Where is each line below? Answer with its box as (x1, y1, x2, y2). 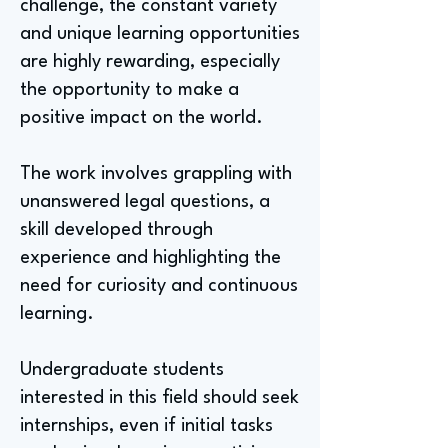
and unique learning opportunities (20, 25, 300, 43)
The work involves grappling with (20, 165, 292, 183)
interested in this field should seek (20, 389, 299, 407)
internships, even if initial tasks (20, 417, 273, 435)
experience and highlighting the (20, 249, 281, 267)
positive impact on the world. (20, 109, 263, 127)
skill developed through (20, 221, 213, 239)
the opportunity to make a (20, 81, 239, 99)
